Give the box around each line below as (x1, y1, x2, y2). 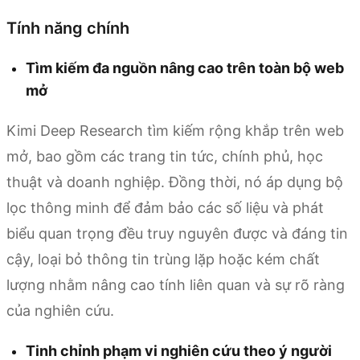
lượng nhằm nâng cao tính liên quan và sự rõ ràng (6, 276, 345, 294)
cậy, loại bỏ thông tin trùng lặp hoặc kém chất (6, 251, 320, 268)
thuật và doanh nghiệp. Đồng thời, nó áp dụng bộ (6, 174, 343, 191)
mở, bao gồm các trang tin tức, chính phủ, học (6, 148, 323, 166)
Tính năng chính (6, 18, 129, 39)
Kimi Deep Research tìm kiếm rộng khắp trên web (6, 122, 344, 140)
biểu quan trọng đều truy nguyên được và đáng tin (6, 225, 348, 243)
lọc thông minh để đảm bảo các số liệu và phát (6, 199, 324, 217)
